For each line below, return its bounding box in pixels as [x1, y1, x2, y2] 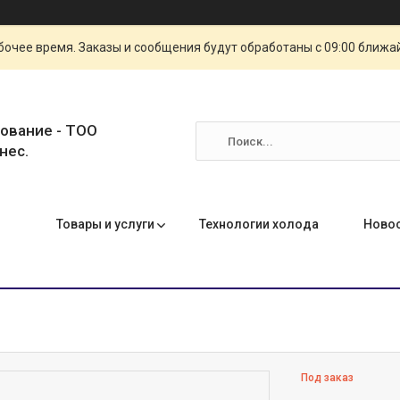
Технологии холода [199, 217, 319, 231]
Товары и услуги [56, 217, 154, 231]
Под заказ [301, 371, 354, 384]
